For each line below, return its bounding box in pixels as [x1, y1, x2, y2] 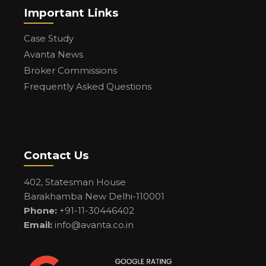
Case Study [24, 32, 74, 44]
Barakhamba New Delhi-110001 [24, 190, 164, 202]
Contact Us [24, 148, 88, 162]
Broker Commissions [24, 64, 117, 76]
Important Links [24, 5, 118, 20]
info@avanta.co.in [55, 218, 134, 230]
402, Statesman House [24, 176, 126, 188]
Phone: [24, 204, 57, 216]
